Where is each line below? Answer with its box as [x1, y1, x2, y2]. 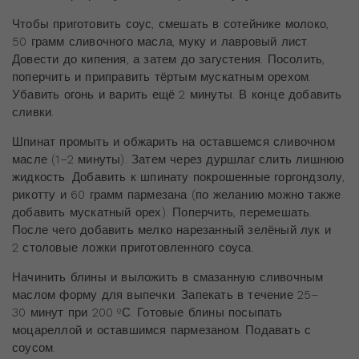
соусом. [12, 340, 56, 355]
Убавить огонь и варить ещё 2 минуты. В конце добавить [12, 87, 342, 102]
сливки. [12, 104, 54, 119]
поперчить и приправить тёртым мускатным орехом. [12, 69, 312, 84]
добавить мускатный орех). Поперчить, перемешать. [12, 204, 313, 220]
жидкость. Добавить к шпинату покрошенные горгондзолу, [12, 169, 345, 184]
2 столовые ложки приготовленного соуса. [12, 240, 254, 255]
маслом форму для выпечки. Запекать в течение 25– [12, 287, 320, 302]
